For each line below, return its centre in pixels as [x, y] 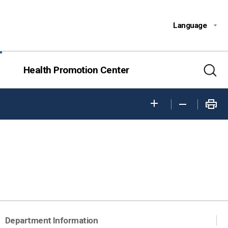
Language [190, 25]
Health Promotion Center [76, 70]
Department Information [51, 220]
